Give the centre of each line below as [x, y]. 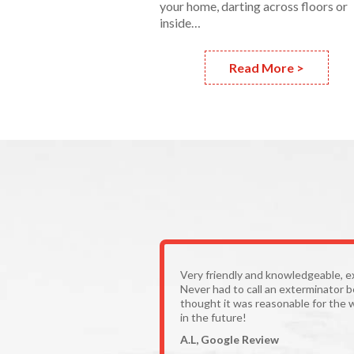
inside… [180, 22]
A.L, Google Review [230, 339]
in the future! [213, 317]
